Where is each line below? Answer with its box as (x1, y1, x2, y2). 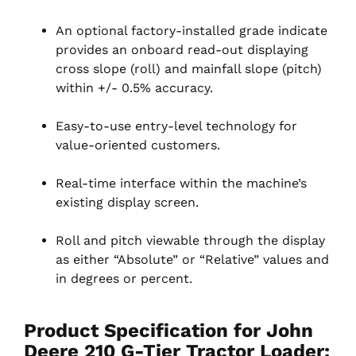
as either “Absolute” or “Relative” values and (56, 251, 329, 267)
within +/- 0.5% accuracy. (56, 79, 213, 95)
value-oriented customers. (56, 137, 220, 153)
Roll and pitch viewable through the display (56, 232, 325, 248)
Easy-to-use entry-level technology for (56, 118, 297, 133)
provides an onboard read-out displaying (56, 41, 308, 57)
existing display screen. (56, 194, 199, 210)
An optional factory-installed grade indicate (56, 22, 327, 38)
